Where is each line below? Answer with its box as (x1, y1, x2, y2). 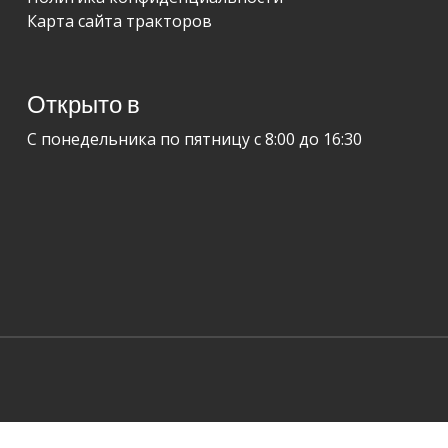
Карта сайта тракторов (27, 10, 213, 33)
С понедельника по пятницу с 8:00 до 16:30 (27, 128, 363, 151)
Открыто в (27, 92, 141, 119)
